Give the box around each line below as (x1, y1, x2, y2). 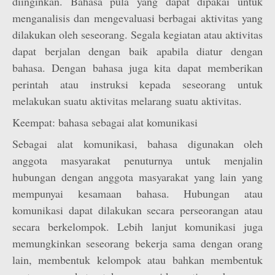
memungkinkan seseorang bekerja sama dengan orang (12, 236, 263, 250)
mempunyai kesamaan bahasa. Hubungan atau (12, 186, 263, 201)
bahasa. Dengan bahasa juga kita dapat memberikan (12, 60, 263, 75)
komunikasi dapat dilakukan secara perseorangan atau (12, 203, 263, 217)
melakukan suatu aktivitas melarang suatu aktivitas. (12, 93, 242, 108)
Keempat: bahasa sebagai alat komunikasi (12, 115, 198, 130)
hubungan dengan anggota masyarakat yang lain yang (12, 169, 263, 184)
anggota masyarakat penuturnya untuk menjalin (12, 153, 263, 168)
